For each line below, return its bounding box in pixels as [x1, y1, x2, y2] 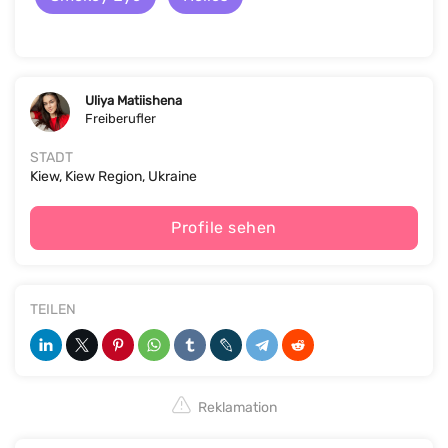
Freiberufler [85, 110, 156, 126]
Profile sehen [171, 217, 277, 237]
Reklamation [197, 398, 277, 416]
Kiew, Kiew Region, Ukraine [30, 167, 197, 185]
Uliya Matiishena [85, 92, 182, 108]
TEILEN [30, 300, 76, 318]
